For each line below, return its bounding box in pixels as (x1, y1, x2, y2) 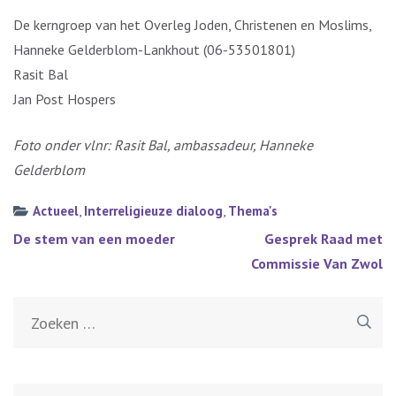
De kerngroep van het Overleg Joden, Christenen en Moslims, (13, 16, 372, 34)
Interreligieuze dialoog (83, 202, 223, 219)
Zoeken (306, 300, 350, 317)
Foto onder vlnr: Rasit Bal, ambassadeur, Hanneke (13, 136, 313, 154)
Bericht (12, 221, 86, 254)
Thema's (227, 202, 278, 219)
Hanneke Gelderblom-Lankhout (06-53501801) (13, 41, 295, 58)
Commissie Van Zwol (251, 255, 383, 272)
